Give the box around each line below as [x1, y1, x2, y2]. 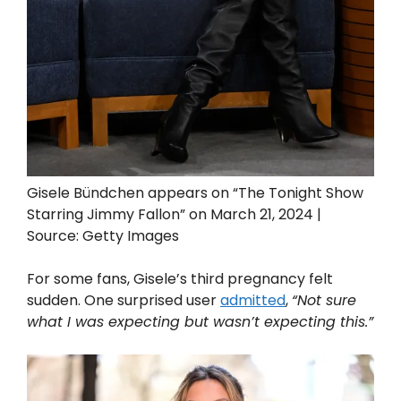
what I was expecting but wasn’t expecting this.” [27, 311, 373, 333]
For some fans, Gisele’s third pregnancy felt [27, 269, 333, 290]
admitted [220, 290, 286, 311]
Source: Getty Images [27, 226, 179, 247]
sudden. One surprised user [27, 290, 220, 311]
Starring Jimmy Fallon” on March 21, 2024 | [27, 204, 321, 226]
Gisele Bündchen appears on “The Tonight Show [27, 183, 363, 204]
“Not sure [292, 290, 356, 311]
